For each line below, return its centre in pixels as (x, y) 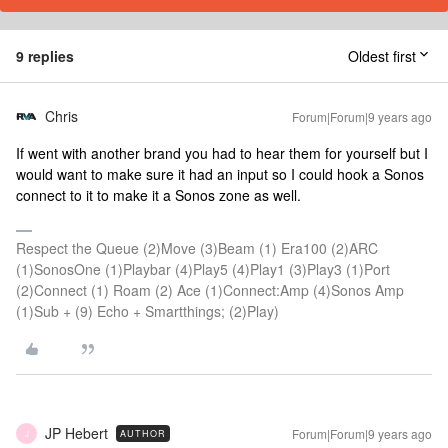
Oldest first (382, 56)
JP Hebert (76, 433)
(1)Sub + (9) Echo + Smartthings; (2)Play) (147, 311)
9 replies (45, 56)
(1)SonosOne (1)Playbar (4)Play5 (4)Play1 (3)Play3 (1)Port (203, 269)
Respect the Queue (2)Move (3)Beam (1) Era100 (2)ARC (197, 248)
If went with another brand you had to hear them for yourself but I (222, 153)
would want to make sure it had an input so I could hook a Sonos (220, 174)
